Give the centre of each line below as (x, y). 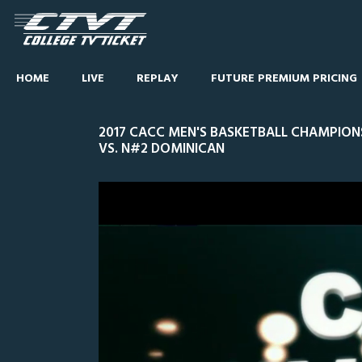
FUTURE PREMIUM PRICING (284, 79)
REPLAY (158, 79)
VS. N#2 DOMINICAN (162, 149)
